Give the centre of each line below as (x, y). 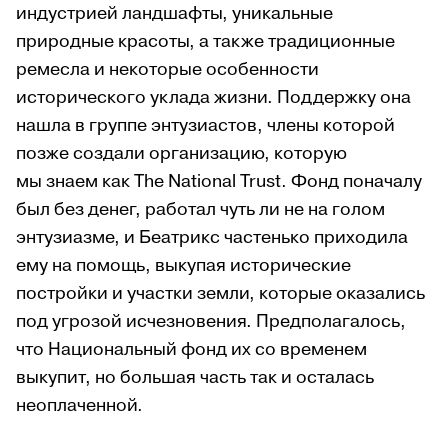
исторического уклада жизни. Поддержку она (213, 98)
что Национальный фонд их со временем (191, 350)
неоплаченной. (79, 406)
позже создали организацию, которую (181, 154)
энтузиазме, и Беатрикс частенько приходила (212, 238)
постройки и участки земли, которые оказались (220, 294)
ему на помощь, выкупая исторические (183, 266)
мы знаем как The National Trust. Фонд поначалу (219, 182)
